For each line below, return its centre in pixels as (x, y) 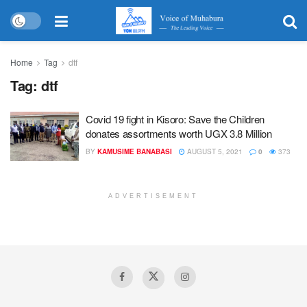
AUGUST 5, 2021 (214, 151)
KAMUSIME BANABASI (135, 151)
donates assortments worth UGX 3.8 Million (179, 133)
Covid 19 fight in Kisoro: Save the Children (175, 119)
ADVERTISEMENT (153, 196)
